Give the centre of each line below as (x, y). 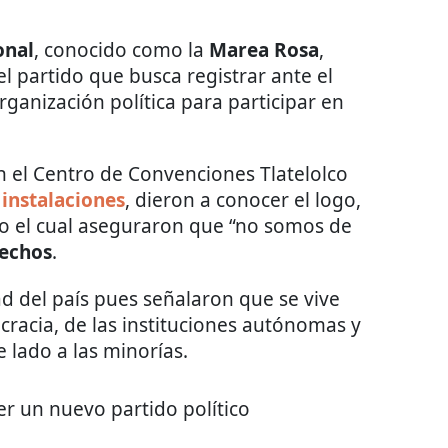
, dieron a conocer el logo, (243, 199)
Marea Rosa (264, 49)
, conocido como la (121, 49)
